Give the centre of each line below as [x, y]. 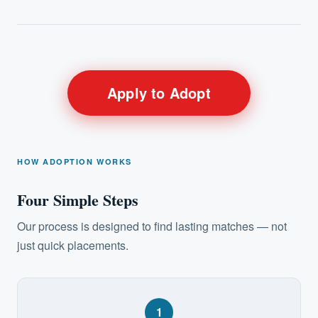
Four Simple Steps [78, 199]
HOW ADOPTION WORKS [75, 161]
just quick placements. [73, 245]
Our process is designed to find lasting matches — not [152, 226]
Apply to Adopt [159, 92]
